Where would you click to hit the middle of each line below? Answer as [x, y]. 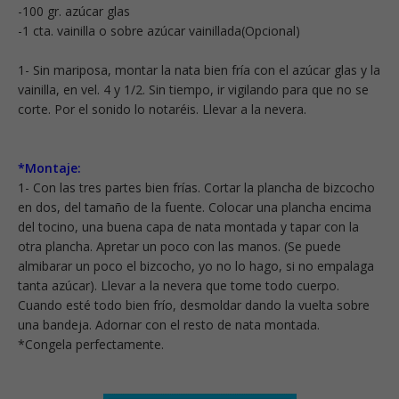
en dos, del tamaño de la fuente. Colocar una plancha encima [195, 207]
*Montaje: [49, 167]
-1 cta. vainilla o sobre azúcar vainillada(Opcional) [159, 30]
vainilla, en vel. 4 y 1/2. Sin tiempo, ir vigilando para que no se [193, 89]
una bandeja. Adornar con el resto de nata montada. [169, 324]
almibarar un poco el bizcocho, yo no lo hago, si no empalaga [196, 265]
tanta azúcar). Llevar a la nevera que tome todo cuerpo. [179, 285]
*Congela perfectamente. [91, 344]
